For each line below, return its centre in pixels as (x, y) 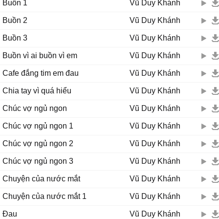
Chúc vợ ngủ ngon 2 (38, 143)
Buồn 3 (15, 38)
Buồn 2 (15, 20)
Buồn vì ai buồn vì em (40, 55)
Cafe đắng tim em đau (41, 73)
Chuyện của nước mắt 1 (44, 196)
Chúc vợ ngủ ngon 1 (38, 126)
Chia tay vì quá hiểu (37, 91)
